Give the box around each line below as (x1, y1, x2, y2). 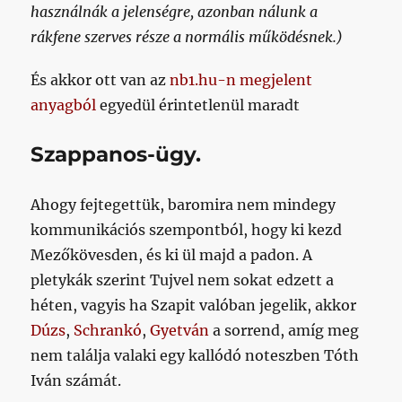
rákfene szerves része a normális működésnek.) (31, 27, 344, 46)
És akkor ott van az (31, 70, 170, 89)
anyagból (31, 95, 97, 114)
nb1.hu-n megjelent (170, 70, 313, 89)
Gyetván (150, 321, 210, 340)
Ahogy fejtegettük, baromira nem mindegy (31, 196, 336, 214)
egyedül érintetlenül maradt (96, 95, 301, 114)
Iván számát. (31, 371, 122, 390)
